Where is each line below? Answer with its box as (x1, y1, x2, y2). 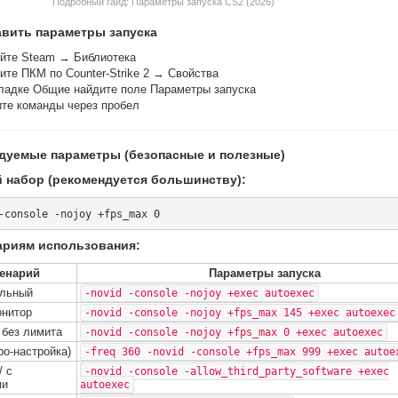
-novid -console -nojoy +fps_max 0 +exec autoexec (84, 326, 383, 338)
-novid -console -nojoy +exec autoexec (84, 287, 314, 299)
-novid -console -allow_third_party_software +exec (84, 365, 389, 378)
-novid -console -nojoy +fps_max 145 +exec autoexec (84, 306, 395, 319)
